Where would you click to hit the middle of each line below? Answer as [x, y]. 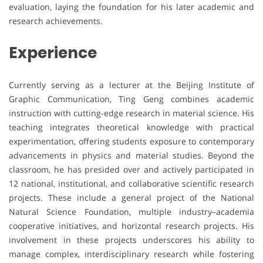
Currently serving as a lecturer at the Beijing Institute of [131, 85]
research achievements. [56, 21]
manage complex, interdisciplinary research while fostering [131, 254]
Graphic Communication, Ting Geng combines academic [131, 99]
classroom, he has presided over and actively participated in [131, 169]
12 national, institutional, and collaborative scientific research [131, 183]
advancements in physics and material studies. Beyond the [131, 155]
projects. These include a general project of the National [131, 197]
